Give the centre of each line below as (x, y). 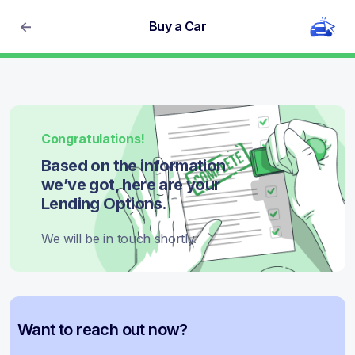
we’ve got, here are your (131, 184)
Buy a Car (177, 26)
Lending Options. (104, 203)
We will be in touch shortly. (119, 238)
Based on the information (134, 165)
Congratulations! (93, 138)
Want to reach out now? (103, 329)
